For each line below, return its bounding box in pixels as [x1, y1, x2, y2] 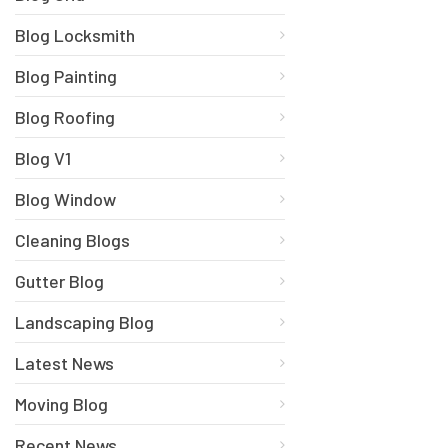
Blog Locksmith [15, 23, 135, 46]
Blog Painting [15, 64, 117, 87]
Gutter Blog [15, 269, 104, 292]
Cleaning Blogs [15, 228, 130, 251]
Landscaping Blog [15, 310, 154, 333]
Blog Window [15, 187, 116, 210]
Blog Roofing [15, 105, 115, 128]
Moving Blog [15, 392, 108, 415]
